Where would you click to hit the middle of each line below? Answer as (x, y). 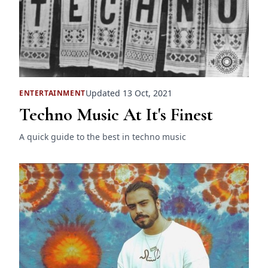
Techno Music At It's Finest (116, 115)
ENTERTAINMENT (52, 93)
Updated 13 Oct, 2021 (129, 93)
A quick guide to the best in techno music (103, 137)
